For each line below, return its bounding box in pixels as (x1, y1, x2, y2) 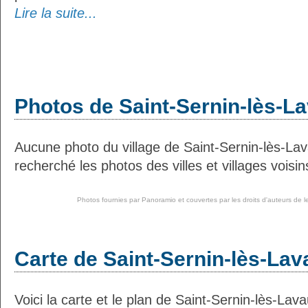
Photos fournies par (76, 196, 142, 203)
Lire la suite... (14, 5, 97, 21)
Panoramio (141, 196, 176, 203)
